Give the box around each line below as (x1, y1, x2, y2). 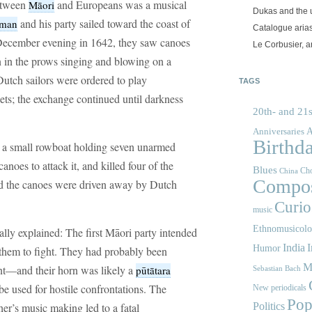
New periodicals (253, 283, 306, 293)
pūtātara (136, 263, 171, 277)
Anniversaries (253, 126, 304, 137)
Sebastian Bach (253, 264, 301, 273)
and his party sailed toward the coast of (17, 16, 190, 31)
